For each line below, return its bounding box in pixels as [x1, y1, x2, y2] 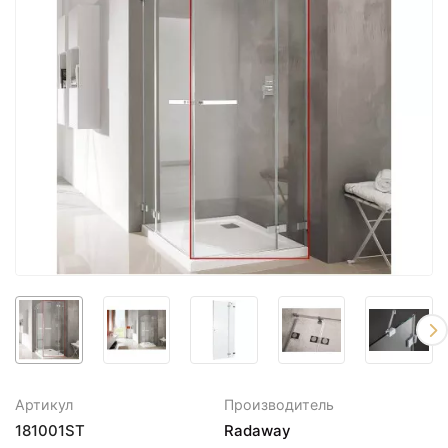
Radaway [224, 420, 291, 440]
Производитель [224, 395, 334, 413]
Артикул [15, 395, 73, 413]
